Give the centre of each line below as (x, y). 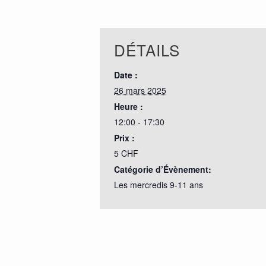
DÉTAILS (147, 50)
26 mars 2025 (140, 90)
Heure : (129, 106)
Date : (126, 75)
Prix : (124, 138)
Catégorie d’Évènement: (163, 169)
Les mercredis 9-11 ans (159, 185)
